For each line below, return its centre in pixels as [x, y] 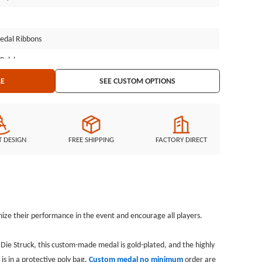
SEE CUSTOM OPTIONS [138, 81]
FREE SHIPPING [91, 140]
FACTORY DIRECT [182, 140]
